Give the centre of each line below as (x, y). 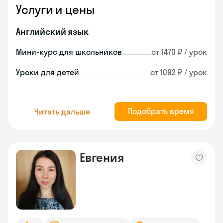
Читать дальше (62, 111)
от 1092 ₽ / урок (179, 72)
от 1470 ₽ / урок (179, 52)
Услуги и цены (55, 9)
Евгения (102, 157)
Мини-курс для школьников (69, 52)
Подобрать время (161, 111)
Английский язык (52, 32)
